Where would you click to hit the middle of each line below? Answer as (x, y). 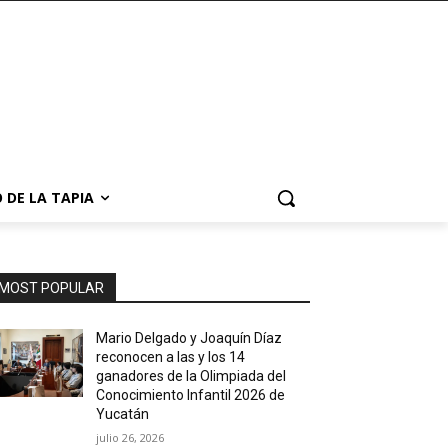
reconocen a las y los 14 (171, 357)
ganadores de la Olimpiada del (191, 376)
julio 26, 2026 (130, 437)
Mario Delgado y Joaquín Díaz (189, 338)
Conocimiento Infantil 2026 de (191, 395)
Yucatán (123, 414)
